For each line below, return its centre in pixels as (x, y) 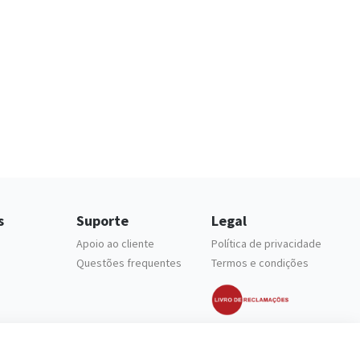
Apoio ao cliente (115, 244)
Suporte (102, 221)
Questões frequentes (129, 263)
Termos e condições (260, 263)
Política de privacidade (267, 244)
